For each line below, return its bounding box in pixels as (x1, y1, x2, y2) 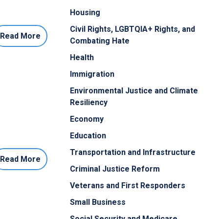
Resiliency (70, 98, 108, 108)
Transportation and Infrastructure (70, 148, 196, 157)
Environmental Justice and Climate (70, 86, 198, 96)
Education (70, 131, 106, 141)
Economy (70, 114, 104, 124)
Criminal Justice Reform (70, 164, 160, 174)
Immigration (70, 69, 114, 79)
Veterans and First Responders (70, 181, 185, 191)
